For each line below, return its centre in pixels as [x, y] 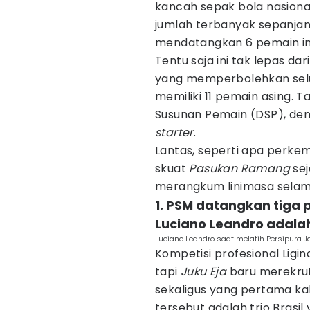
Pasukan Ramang [241, 168]
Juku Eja [204, 272]
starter [174, 133]
